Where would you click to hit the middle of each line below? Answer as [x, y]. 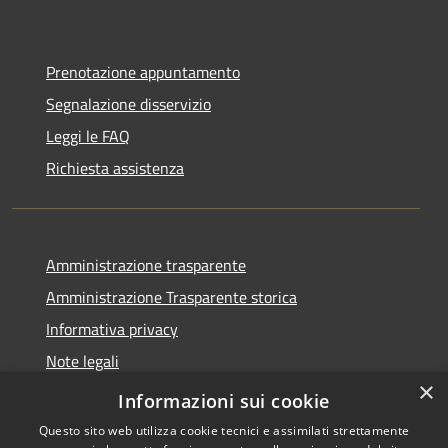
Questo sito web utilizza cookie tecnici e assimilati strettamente [224, 430]
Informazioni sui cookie [224, 401]
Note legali [82, 360]
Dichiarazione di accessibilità [143, 392]
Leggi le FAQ [88, 135]
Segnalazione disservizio [128, 103]
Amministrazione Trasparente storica [171, 296]
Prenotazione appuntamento [143, 71]
